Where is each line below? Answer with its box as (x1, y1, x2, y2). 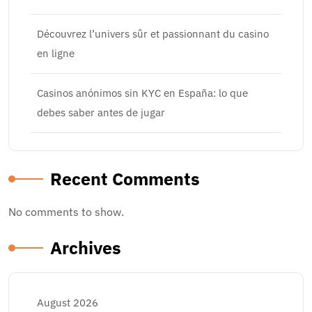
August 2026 (37, 296, 98, 309)
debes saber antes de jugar (37, 106, 165, 119)
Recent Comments (50, 167, 200, 190)
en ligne (37, 47, 75, 60)
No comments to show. (8, 205, 124, 219)
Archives (50, 236, 121, 259)
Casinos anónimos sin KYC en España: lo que (37, 86, 248, 100)
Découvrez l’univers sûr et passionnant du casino (37, 27, 269, 40)
